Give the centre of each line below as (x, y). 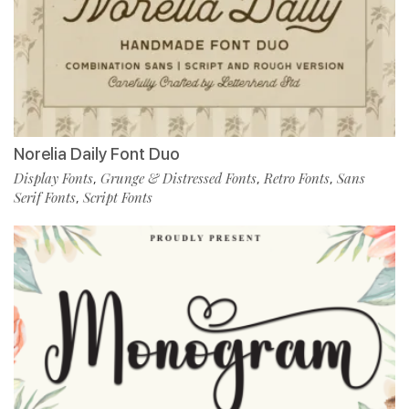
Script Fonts (118, 198)
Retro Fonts (297, 178)
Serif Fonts (45, 198)
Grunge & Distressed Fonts (178, 178)
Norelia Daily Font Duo (97, 154)
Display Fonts (53, 178)
